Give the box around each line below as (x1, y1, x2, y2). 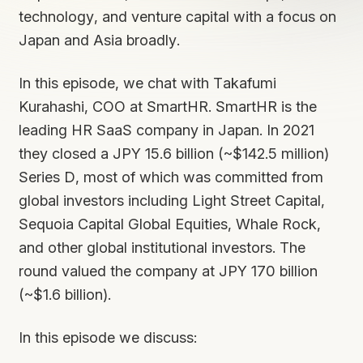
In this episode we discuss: (18, 328, 197, 347)
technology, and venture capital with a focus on (18, 7, 336, 26)
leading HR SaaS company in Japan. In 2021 (18, 121, 314, 139)
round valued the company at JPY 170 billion (18, 262, 318, 280)
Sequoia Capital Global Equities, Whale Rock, (18, 215, 321, 233)
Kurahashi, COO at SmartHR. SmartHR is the (18, 97, 317, 116)
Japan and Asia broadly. (18, 31, 180, 49)
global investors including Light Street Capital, (18, 191, 325, 210)
